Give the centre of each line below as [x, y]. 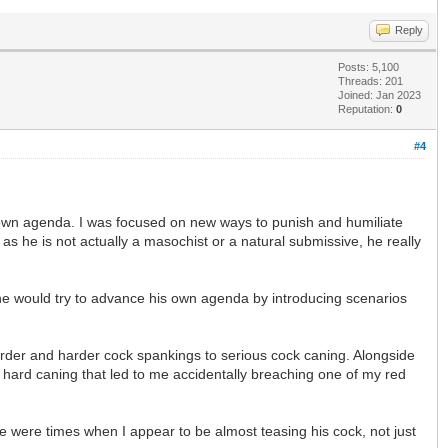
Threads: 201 [370, 80]
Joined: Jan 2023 [379, 94]
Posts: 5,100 [368, 66]
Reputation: [367, 108]
